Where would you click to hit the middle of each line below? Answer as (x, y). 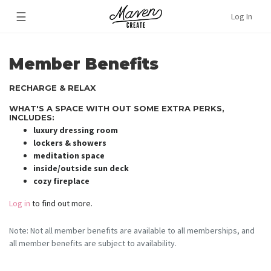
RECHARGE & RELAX (52, 88)
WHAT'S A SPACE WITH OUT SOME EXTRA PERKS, (117, 109)
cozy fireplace (61, 181)
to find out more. (61, 204)
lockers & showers (70, 143)
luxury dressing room (76, 130)
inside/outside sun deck (81, 168)
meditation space (69, 156)
